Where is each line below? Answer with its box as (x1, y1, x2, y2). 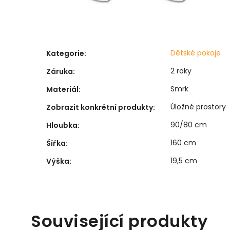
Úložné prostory (170, 101, 226, 112)
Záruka (46, 66, 73, 76)
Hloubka (46, 120, 78, 130)
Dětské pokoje (170, 47, 221, 58)
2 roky (170, 65, 191, 76)
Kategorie (46, 48, 84, 59)
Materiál (46, 84, 79, 94)
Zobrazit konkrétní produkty (46, 102, 153, 112)
